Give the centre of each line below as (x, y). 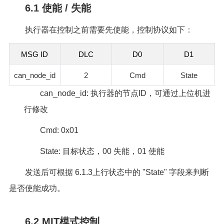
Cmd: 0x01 (59, 130)
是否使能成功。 (37, 188)
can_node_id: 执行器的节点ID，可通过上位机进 (125, 93)
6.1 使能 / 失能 (58, 8)
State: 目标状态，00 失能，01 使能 (102, 151)
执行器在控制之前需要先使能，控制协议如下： (109, 29)
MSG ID (35, 54)
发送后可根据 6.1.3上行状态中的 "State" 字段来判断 (117, 172)
